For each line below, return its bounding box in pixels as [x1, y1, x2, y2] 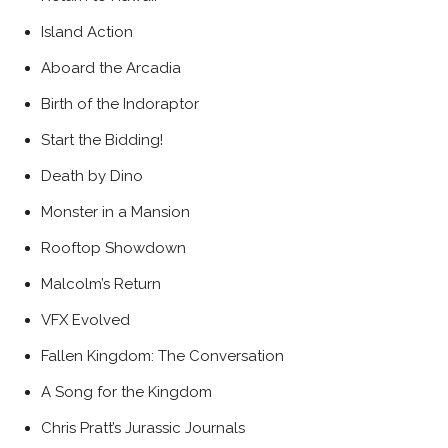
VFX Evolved [41, 311, 130, 330]
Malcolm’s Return [41, 275, 161, 294]
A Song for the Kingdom [41, 383, 212, 402]
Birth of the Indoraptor [41, 95, 199, 114]
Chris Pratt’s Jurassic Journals [41, 419, 245, 438]
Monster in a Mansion [41, 203, 190, 222]
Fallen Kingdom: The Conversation [41, 347, 284, 366]
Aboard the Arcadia [41, 59, 181, 78]
